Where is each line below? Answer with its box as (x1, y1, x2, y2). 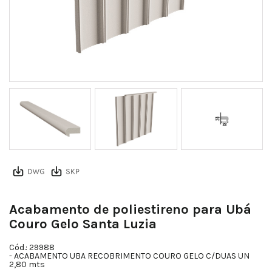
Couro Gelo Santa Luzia (9, 216, 157, 233)
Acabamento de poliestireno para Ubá (9, 202, 251, 218)
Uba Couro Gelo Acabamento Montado (55, 61, 217, 73)
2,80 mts (9, 259, 45, 270)
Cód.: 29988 (9, 242, 55, 253)
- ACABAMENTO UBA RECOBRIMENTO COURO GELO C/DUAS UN (9, 251, 250, 262)
